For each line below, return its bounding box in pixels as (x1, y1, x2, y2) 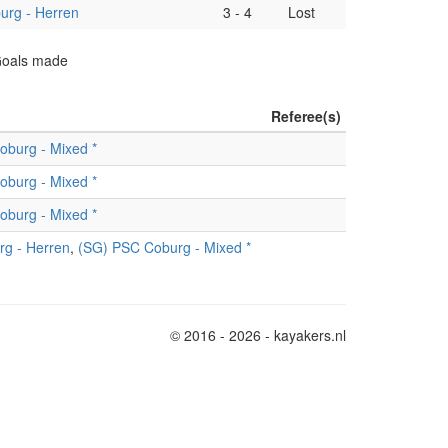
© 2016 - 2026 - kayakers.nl (170, 325, 346, 345)
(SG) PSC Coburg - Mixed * (78, 237, 251, 257)
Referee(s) (271, 106, 341, 126)
